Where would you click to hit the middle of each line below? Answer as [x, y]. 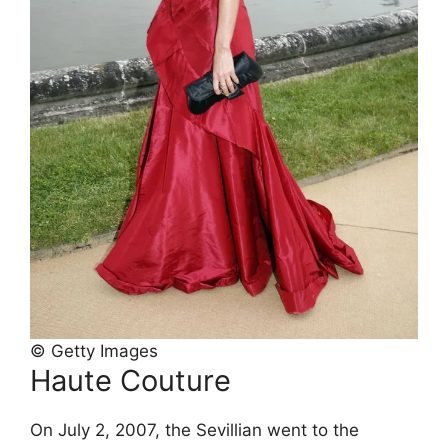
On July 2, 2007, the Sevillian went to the [194, 429]
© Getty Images [94, 350]
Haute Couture [130, 380]
